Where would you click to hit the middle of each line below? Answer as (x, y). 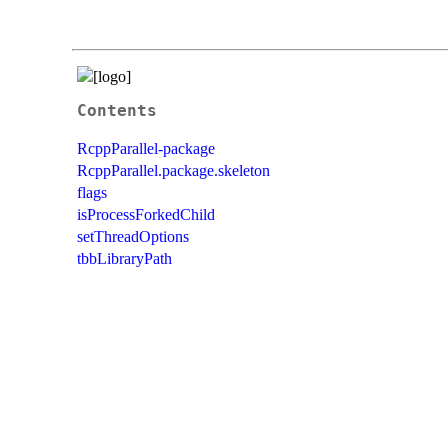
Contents (117, 110)
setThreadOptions (133, 236)
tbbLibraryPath (124, 258)
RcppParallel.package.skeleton (173, 170)
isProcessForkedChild (146, 214)
